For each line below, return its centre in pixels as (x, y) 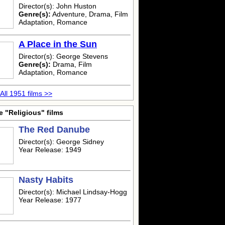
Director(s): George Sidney (61, 142)
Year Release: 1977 (50, 200)
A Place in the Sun (58, 44)
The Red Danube (54, 130)
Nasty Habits (46, 180)
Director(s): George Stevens (63, 56)
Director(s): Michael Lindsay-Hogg (73, 192)
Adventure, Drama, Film (89, 14)
